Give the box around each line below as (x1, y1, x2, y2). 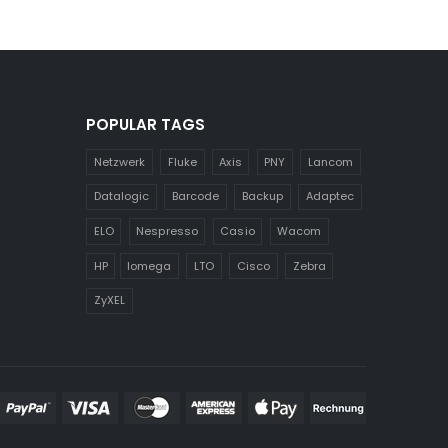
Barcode (171, 188, 220, 205)
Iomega (127, 257, 172, 274)
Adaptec (305, 188, 354, 205)
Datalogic (93, 188, 150, 205)
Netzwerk (93, 153, 146, 170)
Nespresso (136, 223, 198, 240)
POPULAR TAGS (86, 114, 205, 135)
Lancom (307, 153, 354, 170)
